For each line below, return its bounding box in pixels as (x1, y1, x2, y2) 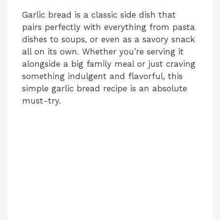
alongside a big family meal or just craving (22, 58, 195, 69)
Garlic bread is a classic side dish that (22, 9, 176, 20)
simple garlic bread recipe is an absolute (22, 83, 187, 93)
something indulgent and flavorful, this (22, 71, 183, 81)
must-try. (22, 95, 61, 106)
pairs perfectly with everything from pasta (22, 22, 195, 32)
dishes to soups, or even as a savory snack (22, 34, 195, 44)
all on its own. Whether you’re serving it (22, 46, 184, 56)
